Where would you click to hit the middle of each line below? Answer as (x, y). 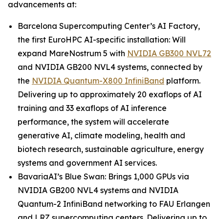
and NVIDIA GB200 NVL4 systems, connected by (110, 67)
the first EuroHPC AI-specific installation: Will (102, 40)
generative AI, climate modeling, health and (101, 135)
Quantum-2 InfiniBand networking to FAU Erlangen (114, 204)
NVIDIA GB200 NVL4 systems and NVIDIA (98, 190)
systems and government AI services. (87, 163)
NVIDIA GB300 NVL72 (169, 53)
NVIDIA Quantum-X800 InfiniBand (98, 81)
